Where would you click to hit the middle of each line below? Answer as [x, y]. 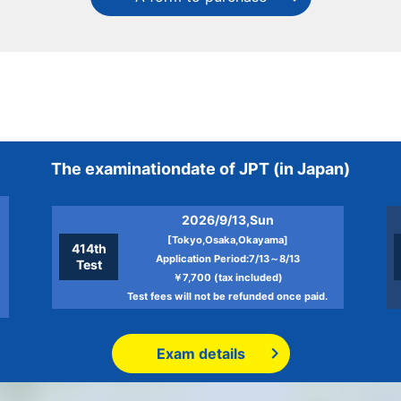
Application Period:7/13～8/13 [227, 258]
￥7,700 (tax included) [227, 277]
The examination [116, 169]
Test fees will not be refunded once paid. [227, 296]
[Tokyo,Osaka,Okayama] [227, 239]
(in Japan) [310, 169]
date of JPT [225, 169]
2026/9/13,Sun [227, 219]
